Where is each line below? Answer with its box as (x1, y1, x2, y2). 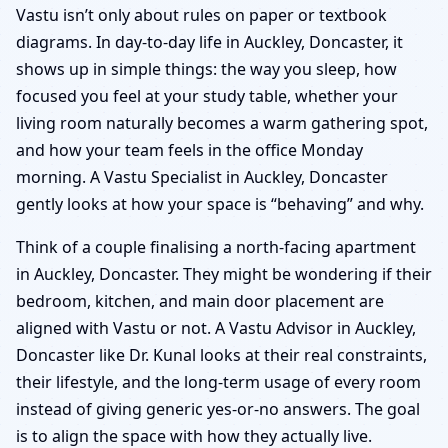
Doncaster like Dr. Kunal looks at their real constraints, (16, 343, 427, 366)
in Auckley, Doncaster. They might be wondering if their (16, 262, 432, 285)
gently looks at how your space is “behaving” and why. (16, 192, 424, 215)
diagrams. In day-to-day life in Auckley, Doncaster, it (16, 30, 403, 53)
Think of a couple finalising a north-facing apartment (16, 235, 416, 258)
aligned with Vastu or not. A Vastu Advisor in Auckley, (16, 316, 416, 339)
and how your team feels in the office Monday (16, 138, 363, 161)
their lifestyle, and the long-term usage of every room (16, 370, 421, 393)
